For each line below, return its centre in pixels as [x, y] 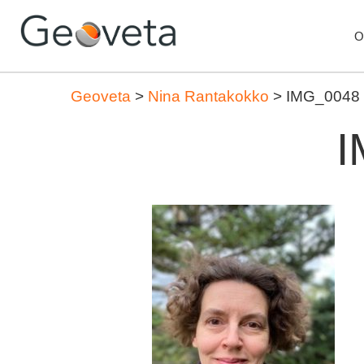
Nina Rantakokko [208, 96]
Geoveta [101, 96]
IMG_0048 [323, 96]
